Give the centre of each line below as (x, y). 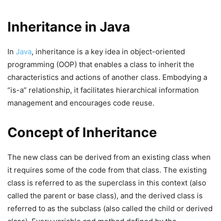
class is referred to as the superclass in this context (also (107, 183)
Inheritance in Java (69, 27)
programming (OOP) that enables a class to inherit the (101, 64)
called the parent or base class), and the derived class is (105, 196)
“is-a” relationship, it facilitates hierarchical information (103, 90)
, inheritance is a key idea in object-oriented (108, 52)
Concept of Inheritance (82, 132)
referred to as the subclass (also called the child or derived (110, 208)
